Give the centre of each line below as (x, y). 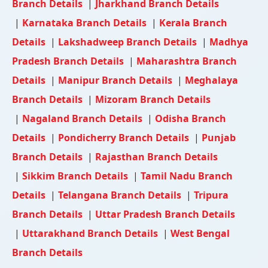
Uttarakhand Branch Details (91, 233)
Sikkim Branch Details (76, 176)
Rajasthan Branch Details (156, 156)
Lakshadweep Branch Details (129, 42)
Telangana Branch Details (121, 195)
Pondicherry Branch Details (125, 137)
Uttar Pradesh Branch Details (165, 214)
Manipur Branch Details (116, 80)
